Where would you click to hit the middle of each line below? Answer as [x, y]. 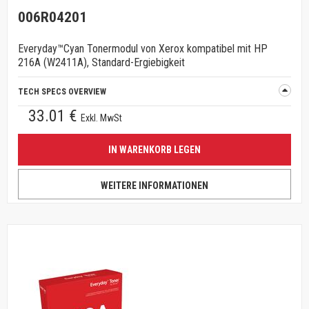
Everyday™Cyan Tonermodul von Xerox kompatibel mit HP [143, 49]
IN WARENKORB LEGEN [154, 150]
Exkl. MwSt [101, 118]
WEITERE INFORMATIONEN [154, 186]
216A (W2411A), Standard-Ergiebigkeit [101, 62]
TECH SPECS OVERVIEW [62, 92]
